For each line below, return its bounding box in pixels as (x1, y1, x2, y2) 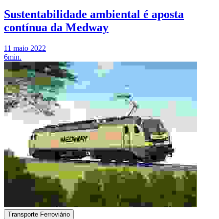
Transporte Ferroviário (8, 210, 70, 218)
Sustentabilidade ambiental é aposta (4, 7, 184, 21)
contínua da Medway (4, 21, 109, 34)
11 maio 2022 (4, 44, 46, 52)
